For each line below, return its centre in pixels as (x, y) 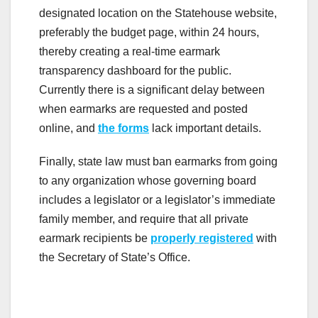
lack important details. (205, 128)
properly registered (202, 238)
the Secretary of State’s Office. (115, 257)
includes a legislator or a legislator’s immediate (157, 199)
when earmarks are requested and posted (143, 109)
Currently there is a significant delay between (152, 89)
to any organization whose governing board (148, 180)
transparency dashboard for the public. (135, 70)
